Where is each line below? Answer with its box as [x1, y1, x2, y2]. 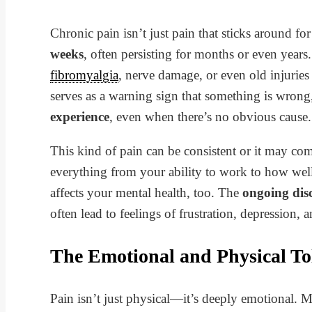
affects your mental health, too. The [50, 185, 242, 200]
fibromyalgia [50, 67, 118, 82]
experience [50, 109, 109, 124]
